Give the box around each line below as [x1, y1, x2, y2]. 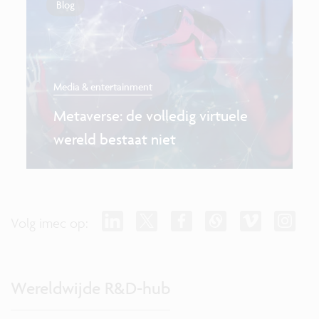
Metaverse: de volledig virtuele [53, 107, 248, 125]
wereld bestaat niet [53, 130, 176, 149]
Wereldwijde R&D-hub [11, 277, 170, 298]
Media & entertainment [53, 80, 152, 93]
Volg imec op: [11, 214, 88, 231]
